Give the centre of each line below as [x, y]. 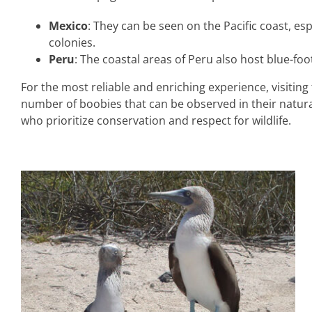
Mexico [68, 26]
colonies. [72, 43]
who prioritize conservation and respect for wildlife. [156, 121]
